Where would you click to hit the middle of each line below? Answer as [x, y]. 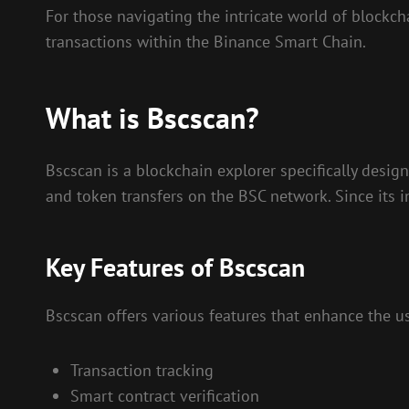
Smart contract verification [165, 395]
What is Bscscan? [152, 117]
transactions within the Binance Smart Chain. [206, 41]
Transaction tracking [142, 370]
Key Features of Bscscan [175, 267]
